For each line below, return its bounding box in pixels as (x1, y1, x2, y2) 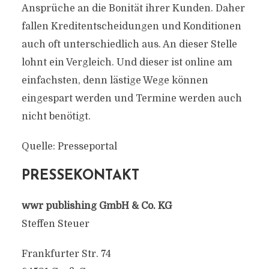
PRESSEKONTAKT (21, 169, 139, 183)
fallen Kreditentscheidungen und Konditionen (21, 21, 241, 32)
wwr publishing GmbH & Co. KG (21, 201, 172, 211)
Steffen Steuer (21, 219, 89, 229)
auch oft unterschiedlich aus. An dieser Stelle (21, 39, 237, 50)
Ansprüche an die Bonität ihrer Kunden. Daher (21, 3, 245, 14)
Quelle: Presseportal (21, 141, 117, 152)
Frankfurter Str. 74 (21, 249, 111, 259)
